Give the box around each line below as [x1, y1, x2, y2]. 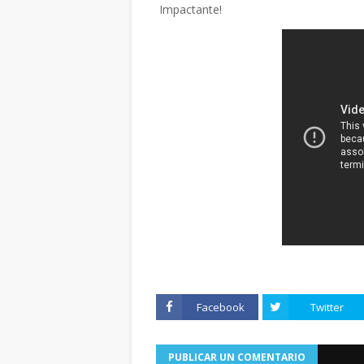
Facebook [196, 300, 245, 314]
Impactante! [156, 2, 222, 17]
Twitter [310, 300, 344, 314]
